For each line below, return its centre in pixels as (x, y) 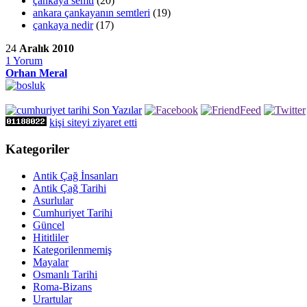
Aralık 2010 (47, 49)
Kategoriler (37, 149)
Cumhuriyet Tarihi (73, 212)
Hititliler (51, 237)
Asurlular (53, 200)
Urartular (52, 299)
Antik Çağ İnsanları (75, 175)
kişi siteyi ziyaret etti (93, 123)
